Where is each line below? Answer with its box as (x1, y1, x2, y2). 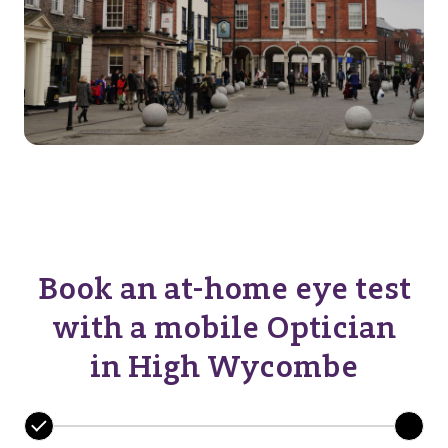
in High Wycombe (90, 347, 358, 385)
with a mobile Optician (52, 308, 396, 346)
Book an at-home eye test (37, 269, 411, 307)
